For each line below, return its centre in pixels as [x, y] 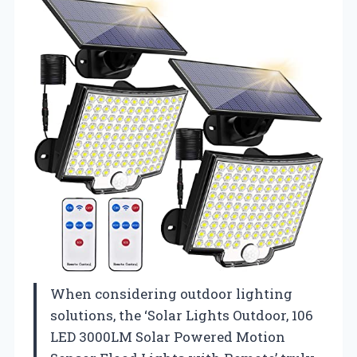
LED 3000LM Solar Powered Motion [168, 336]
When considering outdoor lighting [171, 293]
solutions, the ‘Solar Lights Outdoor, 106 [182, 315]
